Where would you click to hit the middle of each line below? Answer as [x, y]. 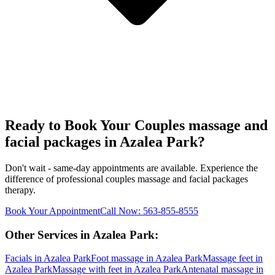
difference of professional [55, 179]
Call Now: [122, 211]
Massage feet [228, 258]
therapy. [20, 190]
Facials [18, 258]
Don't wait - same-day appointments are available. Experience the [131, 168]
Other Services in [49, 234]
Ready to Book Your [70, 126]
